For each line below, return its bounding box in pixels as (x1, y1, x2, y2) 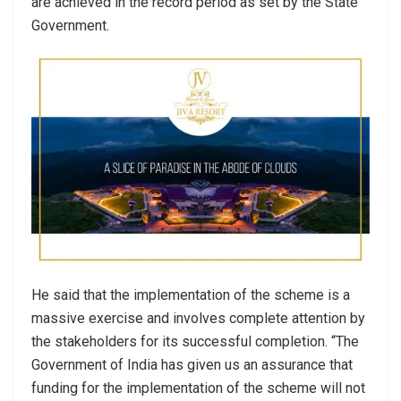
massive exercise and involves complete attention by (31, 310, 365, 328)
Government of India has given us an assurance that (31, 356, 353, 374)
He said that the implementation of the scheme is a (31, 286, 350, 304)
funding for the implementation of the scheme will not (31, 380, 365, 397)
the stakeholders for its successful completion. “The (31, 333, 359, 351)
